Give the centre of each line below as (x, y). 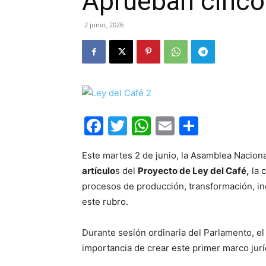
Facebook (148, 126)
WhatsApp (198, 126)
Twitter (159, 126)
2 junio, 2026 (104, 25)
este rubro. (105, 202)
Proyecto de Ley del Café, (194, 171)
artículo (99, 171)
